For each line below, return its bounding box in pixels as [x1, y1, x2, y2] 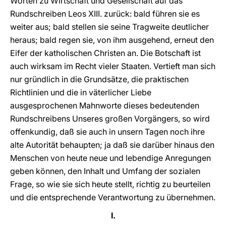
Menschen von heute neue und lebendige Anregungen [10, 153, 211, 163]
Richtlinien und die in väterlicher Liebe [10, 87, 151, 97]
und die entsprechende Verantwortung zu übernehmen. [10, 192, 215, 202]
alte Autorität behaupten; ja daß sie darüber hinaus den [10, 140, 214, 150]
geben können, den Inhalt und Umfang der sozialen [10, 166, 200, 176]
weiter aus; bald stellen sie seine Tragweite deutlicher [10, 22, 209, 32]
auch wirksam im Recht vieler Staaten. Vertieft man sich [10, 61, 215, 71]
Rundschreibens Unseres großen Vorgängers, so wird [10, 114, 210, 124]
